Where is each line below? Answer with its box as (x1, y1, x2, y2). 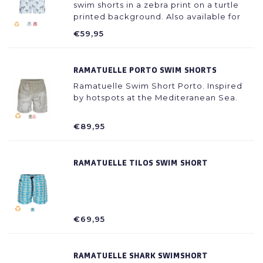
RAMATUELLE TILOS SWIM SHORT (73, 158, 208, 167)
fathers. (73, 23, 106, 33)
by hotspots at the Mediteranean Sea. (73, 93, 238, 102)
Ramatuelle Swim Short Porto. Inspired (73, 81, 242, 90)
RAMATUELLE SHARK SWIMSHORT (73, 251, 208, 260)
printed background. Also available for (73, 12, 241, 21)
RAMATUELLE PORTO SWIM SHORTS (73, 65, 217, 75)
